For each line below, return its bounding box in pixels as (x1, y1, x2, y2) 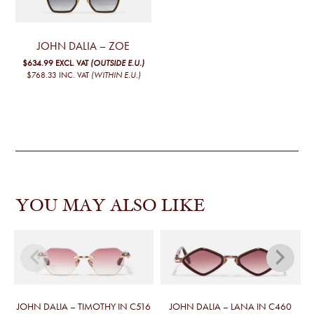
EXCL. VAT (55, 57, 89, 68)
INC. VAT (58, 69, 89, 80)
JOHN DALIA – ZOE (37, 39, 130, 53)
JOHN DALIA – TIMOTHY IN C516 (16, 301, 151, 313)
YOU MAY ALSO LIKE (15, 198, 205, 216)
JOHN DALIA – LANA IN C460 (169, 301, 292, 313)
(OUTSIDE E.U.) (90, 57, 145, 68)
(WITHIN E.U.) (90, 69, 141, 80)
